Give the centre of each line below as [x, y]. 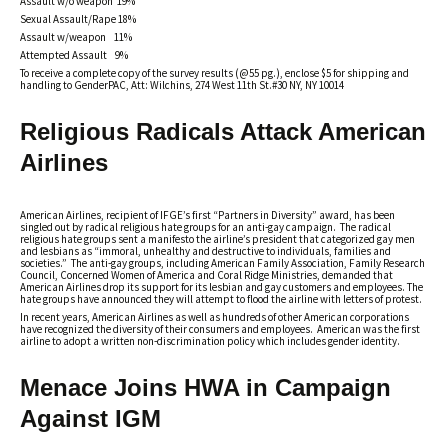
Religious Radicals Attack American [223, 131]
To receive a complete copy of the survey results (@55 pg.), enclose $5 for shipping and [214, 73]
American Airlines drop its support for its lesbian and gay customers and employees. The [221, 287]
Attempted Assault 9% [74, 55]
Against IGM [90, 418]
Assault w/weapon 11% [76, 37]
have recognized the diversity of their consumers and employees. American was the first [220, 329]
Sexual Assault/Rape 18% [78, 19]
